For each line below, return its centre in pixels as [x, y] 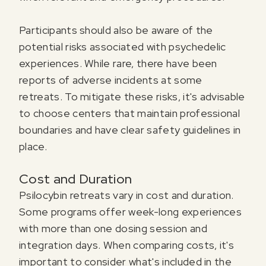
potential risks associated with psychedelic [123, 47]
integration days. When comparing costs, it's [127, 245]
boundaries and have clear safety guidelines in [130, 130]
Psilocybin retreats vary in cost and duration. [126, 195]
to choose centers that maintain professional [130, 113]
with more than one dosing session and [113, 229]
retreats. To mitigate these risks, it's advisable [132, 97]
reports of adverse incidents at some [111, 80]
